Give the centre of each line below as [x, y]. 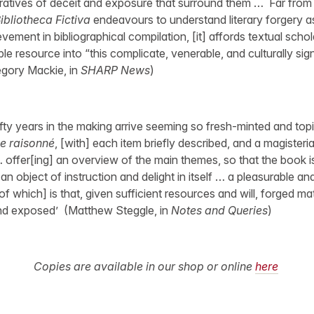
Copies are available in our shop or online [144, 266]
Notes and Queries [219, 210]
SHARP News [115, 70]
